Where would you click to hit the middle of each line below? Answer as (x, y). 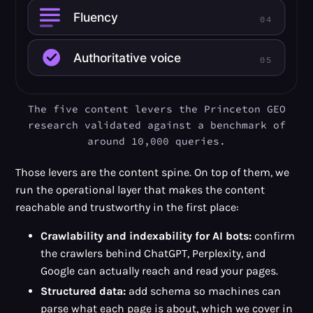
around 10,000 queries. (156, 141)
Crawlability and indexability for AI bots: (146, 235)
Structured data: (83, 291)
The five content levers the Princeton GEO (156, 109)
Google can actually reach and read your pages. (159, 270)
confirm (273, 235)
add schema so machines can (203, 291)
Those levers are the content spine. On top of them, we (153, 172)
